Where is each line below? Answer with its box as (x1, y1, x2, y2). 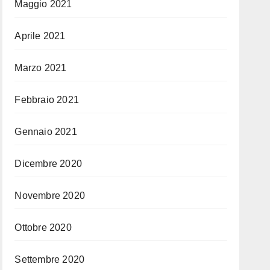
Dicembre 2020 (14, 159, 82, 169)
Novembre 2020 (14, 190, 85, 201)
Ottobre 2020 (14, 222, 72, 233)
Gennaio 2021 (14, 127, 77, 137)
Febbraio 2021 (14, 95, 79, 105)
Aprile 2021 (14, 31, 66, 41)
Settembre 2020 (14, 254, 85, 265)
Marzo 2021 (14, 63, 67, 73)
